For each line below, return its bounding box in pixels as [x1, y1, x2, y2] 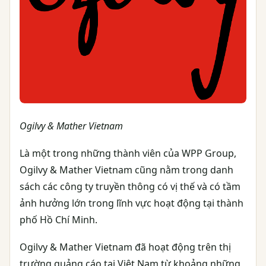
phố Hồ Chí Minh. [20, 213, 97, 227]
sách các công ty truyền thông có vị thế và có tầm [20, 180, 240, 194]
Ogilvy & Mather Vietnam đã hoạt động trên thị [20, 240, 231, 254]
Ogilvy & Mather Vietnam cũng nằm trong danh [20, 163, 233, 177]
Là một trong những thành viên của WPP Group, [20, 147, 236, 160]
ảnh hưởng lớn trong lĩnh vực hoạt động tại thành [20, 197, 243, 210]
